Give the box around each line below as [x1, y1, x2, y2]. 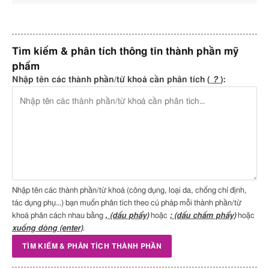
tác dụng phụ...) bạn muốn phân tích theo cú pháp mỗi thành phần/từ [12, 199, 241, 207]
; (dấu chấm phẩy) [169, 211, 236, 220]
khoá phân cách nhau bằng [12, 211, 105, 220]
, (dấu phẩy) [105, 211, 149, 220]
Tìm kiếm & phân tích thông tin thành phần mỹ [12, 46, 238, 56]
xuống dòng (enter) [12, 224, 83, 232]
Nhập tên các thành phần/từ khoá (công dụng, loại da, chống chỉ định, [12, 186, 247, 195]
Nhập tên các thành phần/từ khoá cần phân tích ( [12, 75, 210, 84]
